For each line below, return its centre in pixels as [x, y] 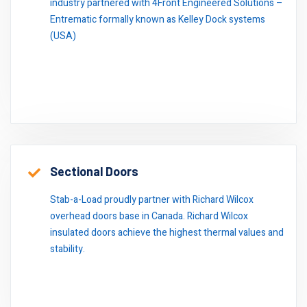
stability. [67, 249]
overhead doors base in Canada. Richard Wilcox [149, 216]
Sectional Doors [94, 171]
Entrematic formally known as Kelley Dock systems [158, 20]
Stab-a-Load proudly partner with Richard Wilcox [152, 200]
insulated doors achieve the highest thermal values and [167, 233]
